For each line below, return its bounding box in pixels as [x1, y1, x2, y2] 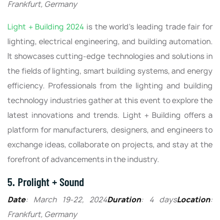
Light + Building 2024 [7, 21, 84, 32]
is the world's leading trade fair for [84, 21, 213, 32]
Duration [107, 194, 141, 205]
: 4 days [141, 194, 177, 205]
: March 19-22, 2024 [26, 194, 108, 205]
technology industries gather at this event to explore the [7, 95, 213, 106]
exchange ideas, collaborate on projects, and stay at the [7, 139, 213, 150]
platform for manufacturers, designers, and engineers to [7, 124, 213, 135]
